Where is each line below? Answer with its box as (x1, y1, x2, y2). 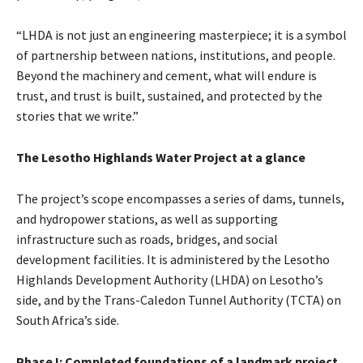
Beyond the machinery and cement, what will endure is (16, 66, 317, 83)
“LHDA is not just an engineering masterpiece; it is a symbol (16, 26, 347, 43)
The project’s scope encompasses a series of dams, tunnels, (16, 190, 344, 207)
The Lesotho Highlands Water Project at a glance (16, 148, 305, 165)
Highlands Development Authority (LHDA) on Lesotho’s (16, 271, 323, 288)
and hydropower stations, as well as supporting (16, 210, 278, 227)
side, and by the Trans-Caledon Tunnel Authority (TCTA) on (16, 291, 341, 308)
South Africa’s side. (16, 311, 119, 328)
